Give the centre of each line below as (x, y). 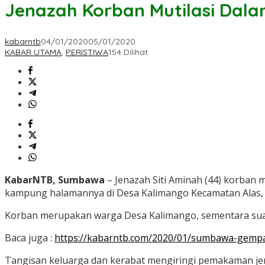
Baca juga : (30, 238)
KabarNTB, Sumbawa (55, 180)
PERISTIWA (87, 52)
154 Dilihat (128, 52)
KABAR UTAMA (33, 52)
